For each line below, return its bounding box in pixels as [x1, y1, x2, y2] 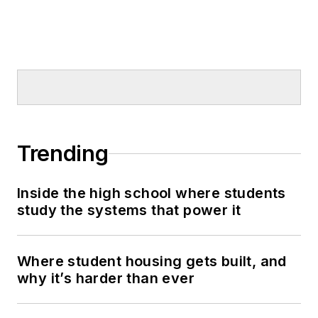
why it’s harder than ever [17, 270, 194, 287]
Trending [17, 141, 109, 167]
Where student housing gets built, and [17, 253, 287, 270]
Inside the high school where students [17, 185, 286, 202]
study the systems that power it [17, 202, 241, 219]
